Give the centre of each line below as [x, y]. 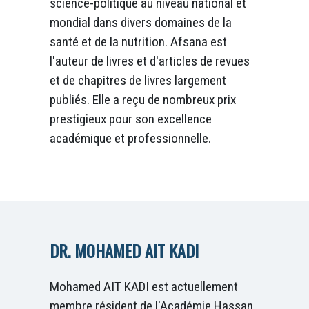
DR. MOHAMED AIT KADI [124, 251]
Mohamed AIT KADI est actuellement [144, 287]
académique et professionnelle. [130, 138]
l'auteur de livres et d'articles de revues [150, 61]
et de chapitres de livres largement [138, 80]
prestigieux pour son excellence [131, 119]
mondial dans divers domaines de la [141, 22]
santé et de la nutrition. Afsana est [138, 41]
